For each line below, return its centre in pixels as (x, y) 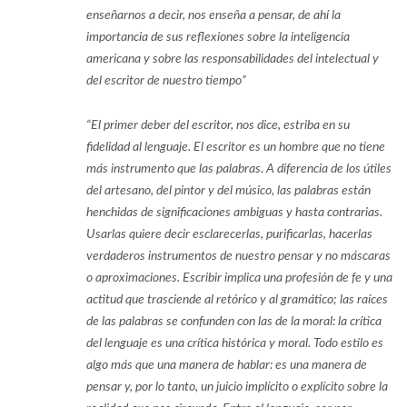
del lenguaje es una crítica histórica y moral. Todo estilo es (235, 343)
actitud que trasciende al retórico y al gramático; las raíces (237, 299)
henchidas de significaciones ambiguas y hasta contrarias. (234, 212)
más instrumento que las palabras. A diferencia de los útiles (239, 169)
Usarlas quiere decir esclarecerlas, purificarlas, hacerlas (229, 234)
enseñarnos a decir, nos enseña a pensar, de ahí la (213, 15)
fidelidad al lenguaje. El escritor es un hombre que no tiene (236, 147)
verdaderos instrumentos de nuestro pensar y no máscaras (238, 256)
